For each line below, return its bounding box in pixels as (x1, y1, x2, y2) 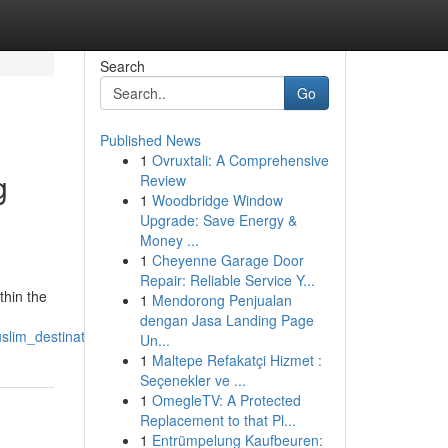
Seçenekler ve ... (139, 370, 246, 390)
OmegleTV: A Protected (151, 390, 301, 410)
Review (139, 170, 186, 190)
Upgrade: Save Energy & (139, 210, 297, 230)
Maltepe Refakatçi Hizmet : (151, 350, 322, 370)
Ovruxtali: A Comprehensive (151, 150, 329, 170)
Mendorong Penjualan (151, 290, 292, 310)
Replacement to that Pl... (139, 410, 296, 430)
